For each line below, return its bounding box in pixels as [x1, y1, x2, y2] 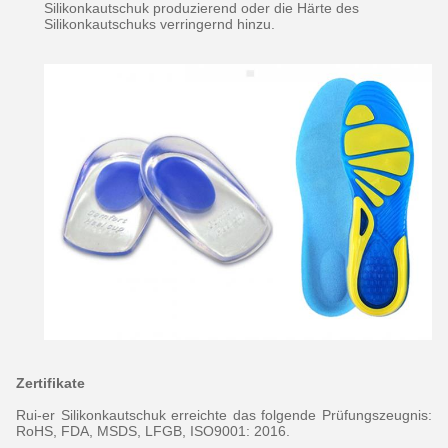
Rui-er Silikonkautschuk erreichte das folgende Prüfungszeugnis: [16, 407, 432, 424]
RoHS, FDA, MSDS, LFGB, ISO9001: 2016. [16, 423, 290, 440]
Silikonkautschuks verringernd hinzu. [44, 15, 275, 32]
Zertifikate [16, 375, 85, 392]
